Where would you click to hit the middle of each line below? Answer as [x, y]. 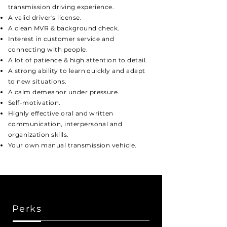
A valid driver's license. [45, 17]
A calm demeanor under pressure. [64, 92]
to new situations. [37, 81]
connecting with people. [48, 49]
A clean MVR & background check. [64, 28]
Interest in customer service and [61, 39]
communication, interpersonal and [65, 124]
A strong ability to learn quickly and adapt [77, 71]
